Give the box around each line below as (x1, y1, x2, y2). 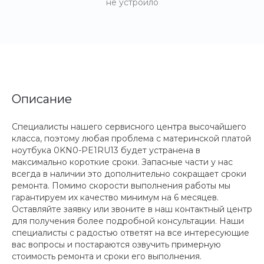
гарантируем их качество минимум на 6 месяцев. (12, 192, 219, 203)
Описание (12, 92, 72, 106)
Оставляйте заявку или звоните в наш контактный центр (12, 204, 252, 214)
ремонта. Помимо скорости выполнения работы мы (12, 180, 230, 191)
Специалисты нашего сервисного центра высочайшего (12, 121, 246, 132)
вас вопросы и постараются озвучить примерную (12, 239, 221, 250)
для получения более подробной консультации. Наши (12, 216, 244, 226)
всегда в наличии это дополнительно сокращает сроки (12, 169, 246, 179)
